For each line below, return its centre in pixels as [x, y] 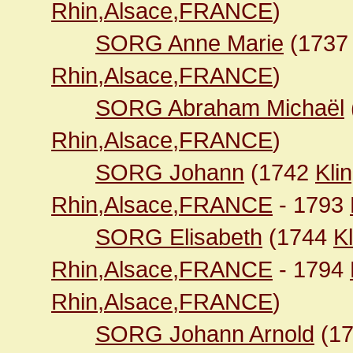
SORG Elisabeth [179, 237]
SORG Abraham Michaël [220, 108]
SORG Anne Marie [190, 43]
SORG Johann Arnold [205, 334]
